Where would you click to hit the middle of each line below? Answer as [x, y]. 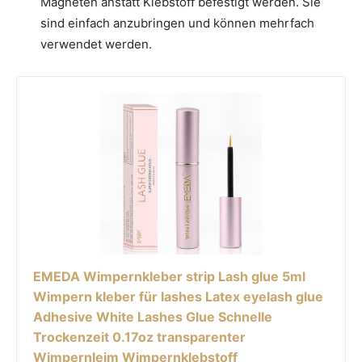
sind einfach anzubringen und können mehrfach [177, 23]
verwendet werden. [96, 44]
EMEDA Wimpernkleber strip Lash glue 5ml [169, 277]
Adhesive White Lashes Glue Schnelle [153, 317]
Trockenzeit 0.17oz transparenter [139, 337]
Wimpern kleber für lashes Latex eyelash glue [178, 297]
